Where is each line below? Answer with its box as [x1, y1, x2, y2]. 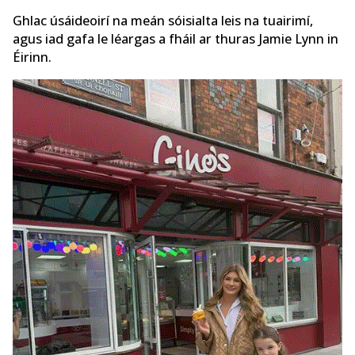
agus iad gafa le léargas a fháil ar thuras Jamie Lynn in [13, 30, 338, 48]
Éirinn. [13, 48, 52, 67]
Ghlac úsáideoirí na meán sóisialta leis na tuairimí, [13, 12, 313, 30]
